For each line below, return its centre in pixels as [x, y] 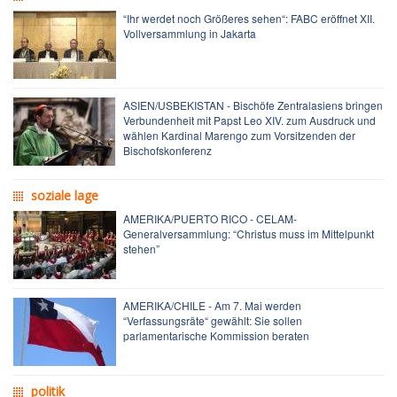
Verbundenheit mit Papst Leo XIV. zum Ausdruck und [249, 121]
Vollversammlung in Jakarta [190, 34]
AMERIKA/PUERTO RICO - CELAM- [210, 219]
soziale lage [65, 196]
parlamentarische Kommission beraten [216, 336]
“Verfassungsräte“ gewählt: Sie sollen [213, 321]
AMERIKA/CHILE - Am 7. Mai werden [212, 306]
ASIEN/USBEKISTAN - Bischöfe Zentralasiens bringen [253, 105]
